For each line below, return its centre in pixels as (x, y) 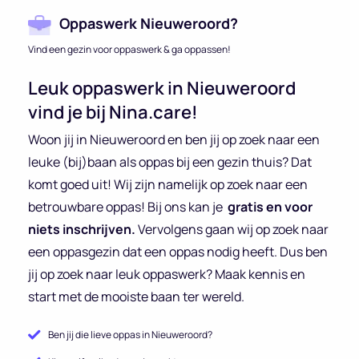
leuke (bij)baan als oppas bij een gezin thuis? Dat (170, 161)
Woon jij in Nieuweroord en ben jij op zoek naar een (174, 139)
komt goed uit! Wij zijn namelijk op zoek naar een (168, 184)
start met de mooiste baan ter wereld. (136, 296)
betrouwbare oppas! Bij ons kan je (128, 206)
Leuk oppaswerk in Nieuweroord (162, 88)
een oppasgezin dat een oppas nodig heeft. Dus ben (178, 251)
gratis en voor (270, 206)
